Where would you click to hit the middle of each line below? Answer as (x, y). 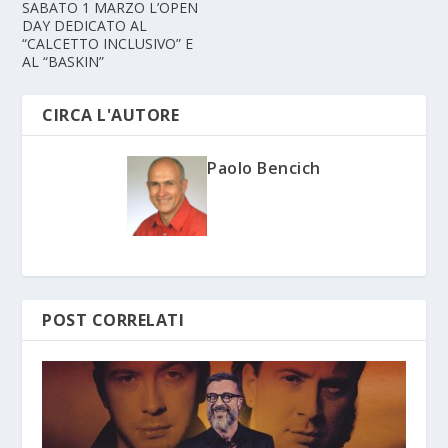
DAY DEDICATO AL (85, 26)
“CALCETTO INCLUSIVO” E (108, 44)
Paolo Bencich (264, 168)
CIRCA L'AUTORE (111, 115)
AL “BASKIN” (63, 62)
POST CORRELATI (113, 320)
